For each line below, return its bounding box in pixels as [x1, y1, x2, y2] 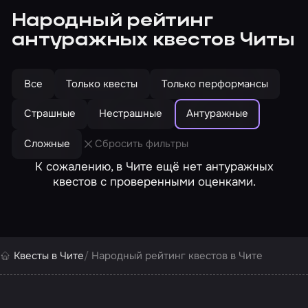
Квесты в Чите [13, 248, 84, 263]
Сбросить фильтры [95, 137, 189, 151]
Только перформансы [161, 76, 268, 91]
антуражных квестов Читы [12, 31, 295, 50]
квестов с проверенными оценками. [52, 174, 256, 190]
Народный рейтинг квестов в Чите [91, 248, 263, 263]
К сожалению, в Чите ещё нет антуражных [34, 159, 274, 175]
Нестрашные [99, 107, 163, 121]
